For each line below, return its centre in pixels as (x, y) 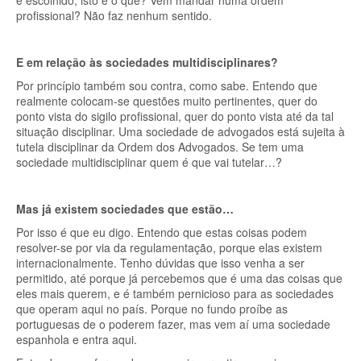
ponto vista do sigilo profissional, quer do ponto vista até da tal (175, 116)
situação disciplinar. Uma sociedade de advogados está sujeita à (180, 131)
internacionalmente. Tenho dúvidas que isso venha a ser (160, 263)
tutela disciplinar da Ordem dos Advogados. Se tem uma (160, 147)
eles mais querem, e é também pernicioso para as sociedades (175, 293)
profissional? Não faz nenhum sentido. (116, 15)
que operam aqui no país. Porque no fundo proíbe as (152, 309)
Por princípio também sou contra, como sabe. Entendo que (167, 85)
